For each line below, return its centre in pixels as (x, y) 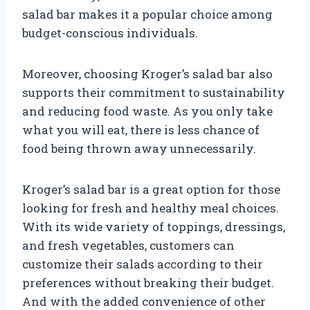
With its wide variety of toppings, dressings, (154, 226)
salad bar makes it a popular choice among (147, 14)
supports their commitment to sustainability (154, 92)
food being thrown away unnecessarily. (139, 148)
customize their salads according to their (143, 264)
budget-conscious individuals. (110, 33)
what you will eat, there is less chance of (141, 129)
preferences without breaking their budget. (148, 282)
